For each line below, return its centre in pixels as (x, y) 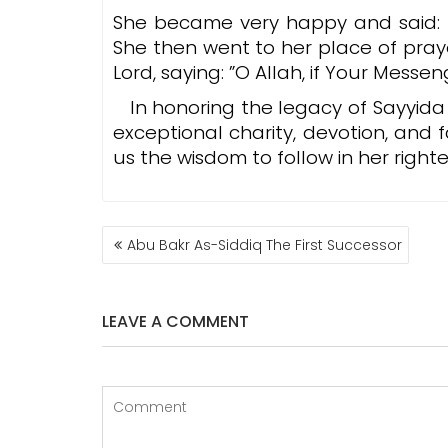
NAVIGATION (163, 257)
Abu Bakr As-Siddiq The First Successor (264, 244)
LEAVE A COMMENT (175, 321)
